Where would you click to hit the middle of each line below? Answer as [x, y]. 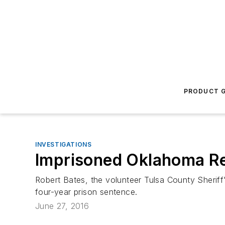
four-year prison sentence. [86, 192]
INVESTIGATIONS [64, 144]
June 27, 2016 [62, 206]
